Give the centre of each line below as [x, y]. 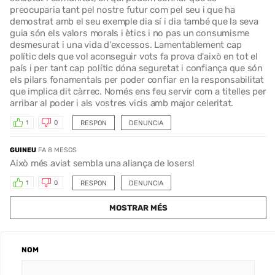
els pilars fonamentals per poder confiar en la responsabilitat [137, 79]
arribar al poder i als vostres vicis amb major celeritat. [122, 103]
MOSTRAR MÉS [138, 207]
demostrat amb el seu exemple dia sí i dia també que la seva [134, 21]
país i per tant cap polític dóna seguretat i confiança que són [137, 68]
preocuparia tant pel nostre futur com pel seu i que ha [122, 10]
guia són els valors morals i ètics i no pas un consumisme [130, 33]
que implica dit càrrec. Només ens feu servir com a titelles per [138, 91]
